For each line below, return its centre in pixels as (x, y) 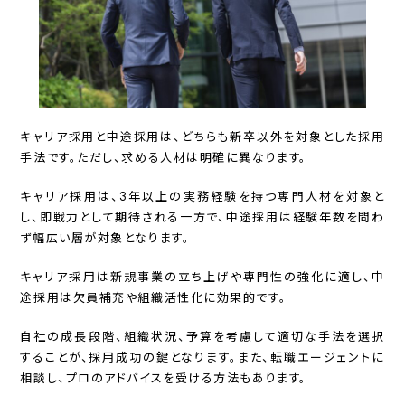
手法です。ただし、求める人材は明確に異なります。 (164, 157)
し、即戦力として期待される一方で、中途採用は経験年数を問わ (202, 217)
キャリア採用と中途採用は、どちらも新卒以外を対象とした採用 (202, 137)
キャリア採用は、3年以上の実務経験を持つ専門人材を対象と (202, 196)
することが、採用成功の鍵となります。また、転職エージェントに (202, 357)
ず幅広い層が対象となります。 (105, 238)
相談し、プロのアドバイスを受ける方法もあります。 (164, 378)
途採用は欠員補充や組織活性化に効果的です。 (154, 297)
